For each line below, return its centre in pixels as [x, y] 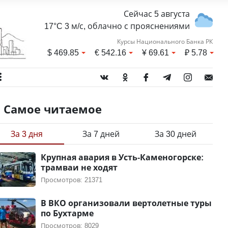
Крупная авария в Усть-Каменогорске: [122, 157]
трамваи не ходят [79, 167]
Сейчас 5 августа [156, 14]
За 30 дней [175, 134]
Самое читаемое [52, 109]
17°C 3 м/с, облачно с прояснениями [117, 26]
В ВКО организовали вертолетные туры [126, 203]
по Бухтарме [67, 213]
